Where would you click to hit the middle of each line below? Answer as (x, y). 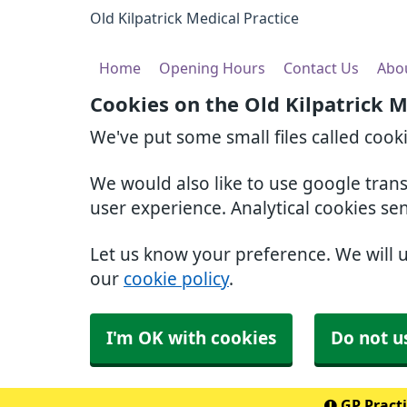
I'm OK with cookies (191, 338)
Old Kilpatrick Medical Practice (194, 18)
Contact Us (321, 68)
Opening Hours (212, 68)
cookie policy (176, 279)
